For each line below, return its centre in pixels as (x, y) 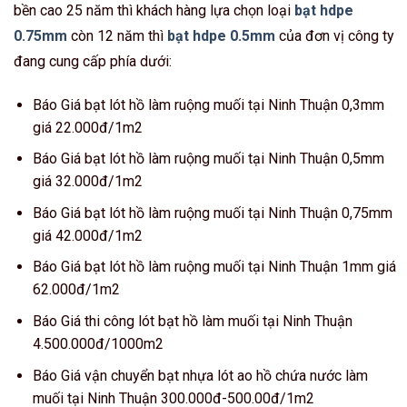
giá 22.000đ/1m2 (87, 127)
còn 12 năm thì (117, 35)
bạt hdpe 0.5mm (221, 35)
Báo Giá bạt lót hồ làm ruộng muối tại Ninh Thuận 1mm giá (214, 267)
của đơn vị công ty (335, 35)
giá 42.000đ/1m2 (87, 235)
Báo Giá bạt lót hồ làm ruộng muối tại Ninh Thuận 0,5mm (208, 159)
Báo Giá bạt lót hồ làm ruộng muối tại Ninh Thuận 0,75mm (212, 213)
